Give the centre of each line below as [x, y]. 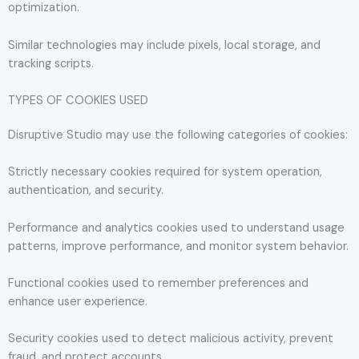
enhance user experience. [78, 301]
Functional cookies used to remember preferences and [158, 283]
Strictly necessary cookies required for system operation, [165, 172]
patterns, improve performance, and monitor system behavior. [178, 246]
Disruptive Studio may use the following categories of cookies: [178, 135]
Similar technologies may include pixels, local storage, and [164, 45]
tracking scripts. [51, 63]
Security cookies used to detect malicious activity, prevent [171, 339]
